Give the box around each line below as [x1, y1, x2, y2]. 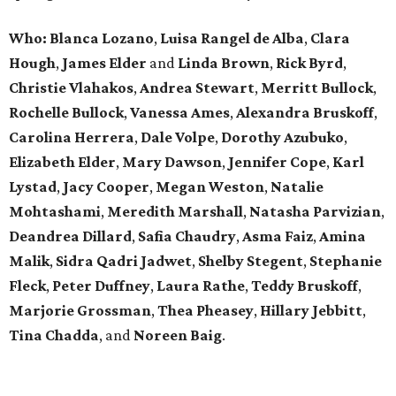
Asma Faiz [242, 226, 313, 245]
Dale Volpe [141, 127, 215, 146]
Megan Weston [156, 177, 264, 195]
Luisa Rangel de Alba [160, 28, 304, 47]
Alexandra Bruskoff [236, 103, 374, 121]
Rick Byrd [276, 53, 343, 72]
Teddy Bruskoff [251, 276, 358, 294]
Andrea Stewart [140, 78, 255, 96]
